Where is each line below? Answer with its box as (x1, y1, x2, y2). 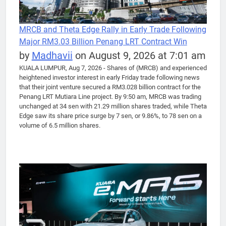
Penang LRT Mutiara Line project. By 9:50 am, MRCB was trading (19, 92, 201, 100)
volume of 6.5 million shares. (19, 121, 100, 129)
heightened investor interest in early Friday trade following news (19, 73, 200, 81)
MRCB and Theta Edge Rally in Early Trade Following (19, 24, 206, 34)
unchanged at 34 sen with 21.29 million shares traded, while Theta (19, 102, 207, 110)
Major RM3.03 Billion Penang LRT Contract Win (19, 36, 187, 46)
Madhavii (31, 49, 73, 62)
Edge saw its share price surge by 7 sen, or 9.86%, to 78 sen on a (19, 111, 202, 120)
